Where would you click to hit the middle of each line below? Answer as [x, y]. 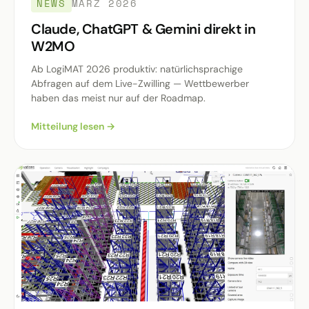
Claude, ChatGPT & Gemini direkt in [143, 29]
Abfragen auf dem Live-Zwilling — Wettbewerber [140, 83]
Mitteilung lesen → [73, 126]
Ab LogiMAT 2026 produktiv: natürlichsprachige [137, 69]
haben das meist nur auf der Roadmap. [118, 98]
